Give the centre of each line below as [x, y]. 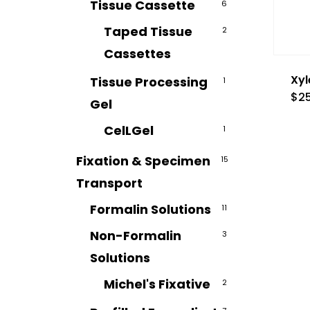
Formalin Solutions [151, 209]
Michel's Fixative [157, 284]
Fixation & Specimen [143, 161]
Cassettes [137, 54]
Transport [109, 183]
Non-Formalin [136, 236]
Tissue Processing [149, 82]
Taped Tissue [148, 31]
